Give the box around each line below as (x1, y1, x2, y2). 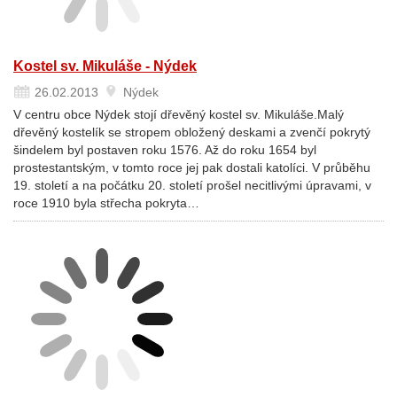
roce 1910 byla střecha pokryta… (13, 196, 199, 210)
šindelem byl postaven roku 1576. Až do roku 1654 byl (13, 143, 316, 157)
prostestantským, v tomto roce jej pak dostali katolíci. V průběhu (13, 160, 370, 175)
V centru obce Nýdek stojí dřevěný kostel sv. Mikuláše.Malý (13, 107, 344, 121)
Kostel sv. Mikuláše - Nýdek (13, 58, 197, 74)
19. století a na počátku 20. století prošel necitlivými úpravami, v (13, 178, 371, 192)
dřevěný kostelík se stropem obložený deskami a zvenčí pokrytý (13, 125, 370, 139)
